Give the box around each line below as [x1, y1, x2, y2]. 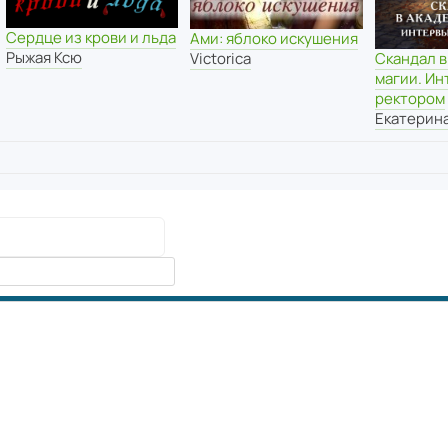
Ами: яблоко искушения [190, 28, 359, 50]
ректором [375, 87, 446, 109]
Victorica [190, 48, 252, 70]
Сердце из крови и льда [5, 27, 176, 49]
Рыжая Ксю [5, 47, 82, 69]
